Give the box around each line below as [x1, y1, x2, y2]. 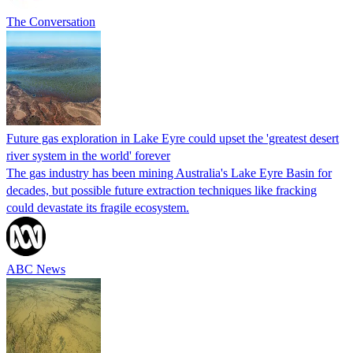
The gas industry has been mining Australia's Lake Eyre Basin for [6, 165, 332, 180]
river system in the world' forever [6, 148, 170, 162]
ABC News [6, 262, 65, 276]
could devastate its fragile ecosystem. [6, 200, 189, 214]
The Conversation [6, 14, 95, 28]
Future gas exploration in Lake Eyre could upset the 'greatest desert [6, 131, 339, 145]
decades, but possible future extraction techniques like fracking [6, 183, 317, 197]
